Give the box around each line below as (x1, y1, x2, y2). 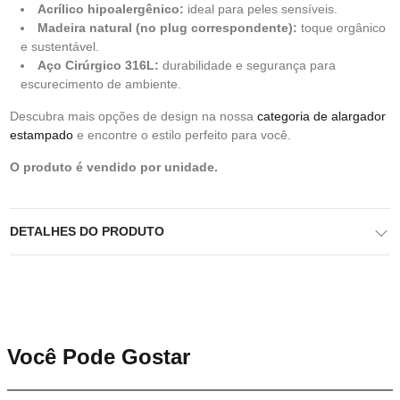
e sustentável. (21, 39, 99, 54)
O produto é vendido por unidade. (10, 160, 218, 174)
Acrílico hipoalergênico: (37, 2, 184, 16)
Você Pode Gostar (7, 345, 190, 369)
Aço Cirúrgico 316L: (37, 58, 159, 72)
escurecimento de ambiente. (21, 77, 181, 91)
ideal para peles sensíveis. (184, 2, 337, 16)
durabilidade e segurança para (159, 58, 336, 72)
